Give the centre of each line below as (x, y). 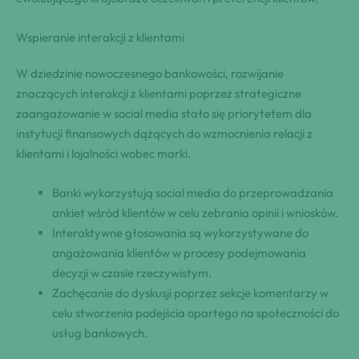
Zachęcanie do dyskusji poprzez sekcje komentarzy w (190, 293)
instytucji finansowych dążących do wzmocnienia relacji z (164, 134)
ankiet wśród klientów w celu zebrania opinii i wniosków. (195, 213)
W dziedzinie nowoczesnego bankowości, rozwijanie (150, 74)
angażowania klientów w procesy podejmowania (179, 253)
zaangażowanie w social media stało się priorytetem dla (164, 114)
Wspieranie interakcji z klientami (100, 38)
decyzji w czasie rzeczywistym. (132, 273)
